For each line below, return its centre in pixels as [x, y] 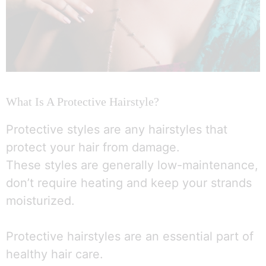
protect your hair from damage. [93, 147]
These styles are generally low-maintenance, [132, 165]
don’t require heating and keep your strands [129, 183]
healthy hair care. [55, 254]
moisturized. [40, 201]
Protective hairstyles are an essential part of [130, 236]
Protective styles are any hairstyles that [117, 129]
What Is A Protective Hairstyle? [83, 102]
